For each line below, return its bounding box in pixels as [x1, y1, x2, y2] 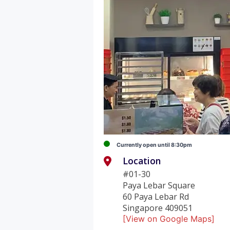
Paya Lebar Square [123, 179, 196, 191]
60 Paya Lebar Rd [123, 190, 189, 202]
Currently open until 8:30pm [117, 141, 193, 148]
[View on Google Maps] [123, 213, 215, 224]
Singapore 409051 [123, 202, 193, 214]
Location [123, 154, 161, 167]
